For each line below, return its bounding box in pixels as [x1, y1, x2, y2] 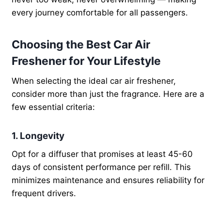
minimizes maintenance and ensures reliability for [12, 175, 204, 185]
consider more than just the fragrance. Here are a [12, 89, 204, 99]
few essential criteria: [12, 102, 95, 112]
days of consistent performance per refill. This [12, 162, 191, 172]
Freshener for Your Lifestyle [12, 54, 161, 68]
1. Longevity [12, 130, 64, 142]
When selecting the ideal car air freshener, [12, 76, 176, 86]
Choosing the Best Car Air [12, 37, 150, 51]
